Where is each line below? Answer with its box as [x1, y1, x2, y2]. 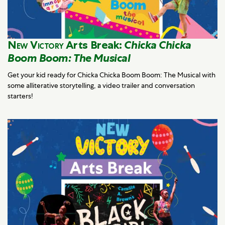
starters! [8, 91, 33, 101]
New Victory [8, 38, 64, 52]
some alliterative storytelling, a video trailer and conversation [8, 81, 195, 90]
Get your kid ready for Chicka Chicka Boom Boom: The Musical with [8, 70, 215, 80]
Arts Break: [63, 38, 125, 52]
